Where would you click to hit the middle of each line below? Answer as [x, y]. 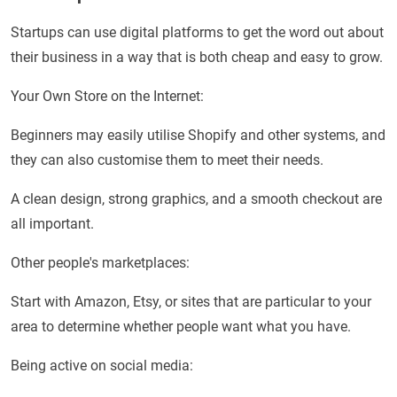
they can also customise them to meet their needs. [167, 160]
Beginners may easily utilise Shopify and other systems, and [198, 136]
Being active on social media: [102, 366]
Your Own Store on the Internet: [107, 97]
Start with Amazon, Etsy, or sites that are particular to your [191, 302]
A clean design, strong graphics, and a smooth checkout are [196, 199]
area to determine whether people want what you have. [181, 327]
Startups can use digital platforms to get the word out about [197, 33]
